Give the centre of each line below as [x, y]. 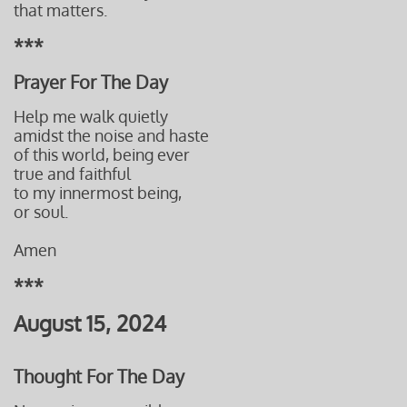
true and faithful [72, 174]
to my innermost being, [98, 193]
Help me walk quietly [91, 116]
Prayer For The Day [91, 82]
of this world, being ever [102, 154]
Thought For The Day [99, 376]
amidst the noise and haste [111, 135]
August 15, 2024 [90, 323]
